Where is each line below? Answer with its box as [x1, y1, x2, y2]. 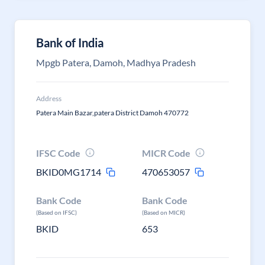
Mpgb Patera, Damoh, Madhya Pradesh [36, 57, 196, 68]
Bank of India [36, 35, 104, 50]
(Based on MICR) [142, 209, 186, 216]
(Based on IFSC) [36, 209, 77, 216]
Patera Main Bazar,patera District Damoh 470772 [36, 108, 189, 117]
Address [36, 94, 62, 103]
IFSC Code [36, 147, 80, 159]
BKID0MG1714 [36, 166, 101, 177]
